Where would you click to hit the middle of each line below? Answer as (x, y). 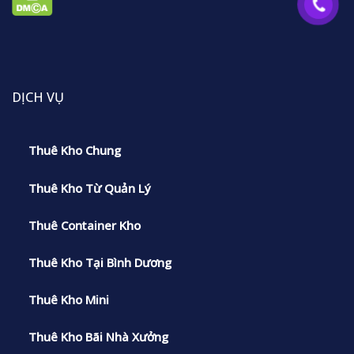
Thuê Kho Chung (74, 151)
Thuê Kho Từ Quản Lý (89, 188)
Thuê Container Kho (84, 225)
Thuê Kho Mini (68, 299)
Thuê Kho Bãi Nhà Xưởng (98, 336)
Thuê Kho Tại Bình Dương (100, 262)
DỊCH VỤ (38, 98)
